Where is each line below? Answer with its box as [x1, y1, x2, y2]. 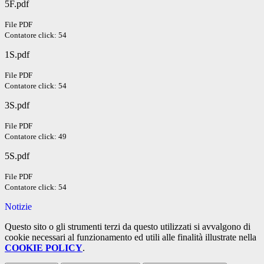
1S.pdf [5, 49, 29, 60]
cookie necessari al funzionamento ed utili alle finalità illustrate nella [5, 232, 256, 243]
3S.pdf [5, 100, 29, 111]
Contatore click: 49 [5, 132, 67, 141]
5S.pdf [5, 151, 29, 161]
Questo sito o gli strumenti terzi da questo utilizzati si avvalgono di [5, 222, 250, 232]
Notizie [5, 202, 32, 212]
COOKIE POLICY [5, 243, 82, 253]
